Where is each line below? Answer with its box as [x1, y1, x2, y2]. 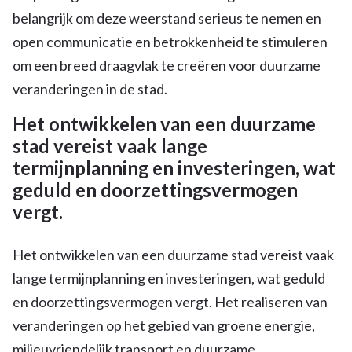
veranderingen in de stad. [13, 79, 167, 97]
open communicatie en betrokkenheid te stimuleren [13, 32, 328, 50]
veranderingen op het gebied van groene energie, [13, 316, 315, 334]
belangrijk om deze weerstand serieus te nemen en [13, 9, 321, 27]
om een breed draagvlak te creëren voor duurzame [13, 56, 321, 74]
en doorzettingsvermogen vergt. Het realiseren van [13, 292, 328, 310]
